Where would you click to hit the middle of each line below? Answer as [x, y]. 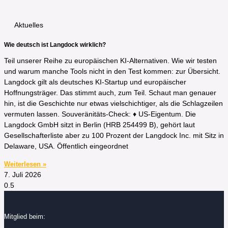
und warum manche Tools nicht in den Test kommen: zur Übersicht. [112, 72]
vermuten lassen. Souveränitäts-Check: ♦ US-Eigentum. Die [100, 114]
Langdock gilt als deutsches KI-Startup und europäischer [95, 82]
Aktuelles [29, 25]
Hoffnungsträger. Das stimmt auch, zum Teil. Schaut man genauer [110, 93]
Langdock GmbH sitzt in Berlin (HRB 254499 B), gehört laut [99, 125]
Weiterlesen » [25, 164]
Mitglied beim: [25, 216]
